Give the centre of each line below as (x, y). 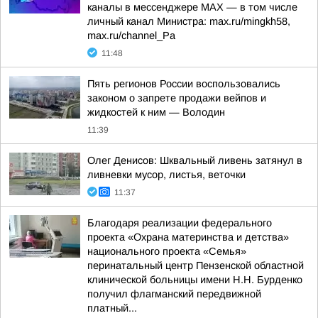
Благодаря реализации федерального (180, 223)
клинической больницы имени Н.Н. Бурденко (195, 280)
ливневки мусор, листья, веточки (166, 175)
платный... (112, 308)
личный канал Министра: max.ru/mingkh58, (189, 21)
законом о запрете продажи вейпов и (177, 98)
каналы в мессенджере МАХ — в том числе (192, 7)
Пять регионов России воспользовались (184, 84)
